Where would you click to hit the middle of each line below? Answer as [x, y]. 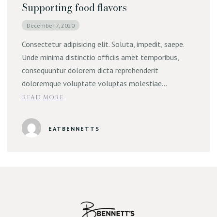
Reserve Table [108, 150]
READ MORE [43, 97]
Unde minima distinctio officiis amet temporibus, [100, 57]
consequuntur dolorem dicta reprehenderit [90, 70]
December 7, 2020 [51, 25]
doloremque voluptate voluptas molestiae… [94, 83]
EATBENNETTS [74, 129]
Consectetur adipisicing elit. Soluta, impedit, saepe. [103, 44]
